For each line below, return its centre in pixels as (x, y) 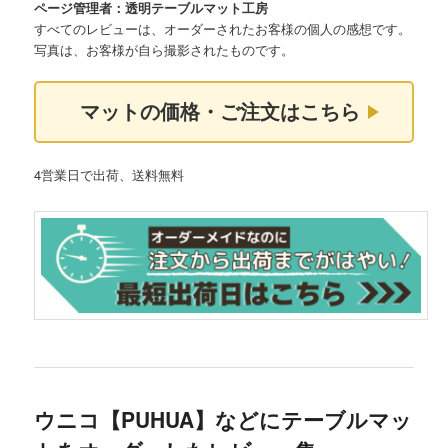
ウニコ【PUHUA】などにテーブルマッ (223, 419)
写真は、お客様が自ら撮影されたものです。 (164, 49)
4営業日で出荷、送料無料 (109, 174)
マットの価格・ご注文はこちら (198, 111)
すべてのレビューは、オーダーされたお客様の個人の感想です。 (223, 28)
